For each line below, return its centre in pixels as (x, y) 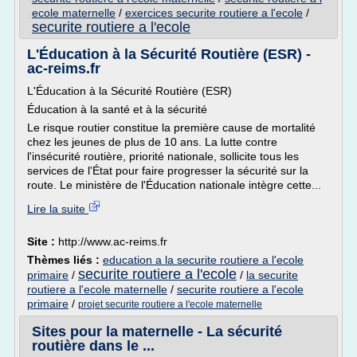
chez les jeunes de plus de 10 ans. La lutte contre (152, 142)
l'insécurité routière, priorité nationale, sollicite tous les (163, 156)
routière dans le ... (93, 346)
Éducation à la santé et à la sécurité (117, 109)
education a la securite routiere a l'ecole (203, 260)
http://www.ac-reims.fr (113, 241)
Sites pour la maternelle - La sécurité (157, 331)
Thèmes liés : (65, 260)
